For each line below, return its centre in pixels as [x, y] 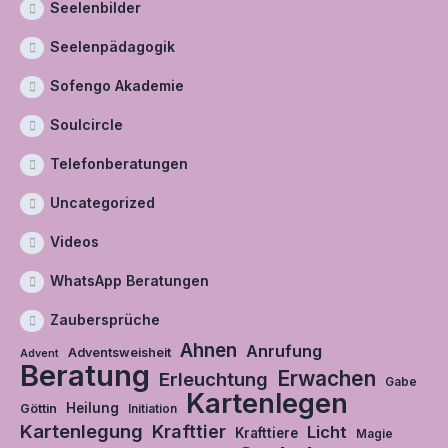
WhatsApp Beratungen [129, 280]
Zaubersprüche [105, 319]
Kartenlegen [267, 403]
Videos [74, 241]
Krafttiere [266, 433]
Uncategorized [102, 202]
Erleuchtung [213, 379]
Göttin [38, 408]
